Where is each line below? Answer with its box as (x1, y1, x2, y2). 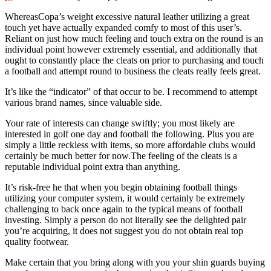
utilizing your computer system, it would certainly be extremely (5, 192, 245, 203)
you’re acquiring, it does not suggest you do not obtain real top (5, 225, 243, 236)
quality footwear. (5, 236, 69, 247)
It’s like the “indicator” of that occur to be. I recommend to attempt (5, 86, 257, 97)
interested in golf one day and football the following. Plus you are (5, 128, 254, 139)
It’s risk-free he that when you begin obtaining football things (5, 181, 237, 192)
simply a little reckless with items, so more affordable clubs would (5, 139, 255, 150)
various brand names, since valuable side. (5, 97, 162, 108)
